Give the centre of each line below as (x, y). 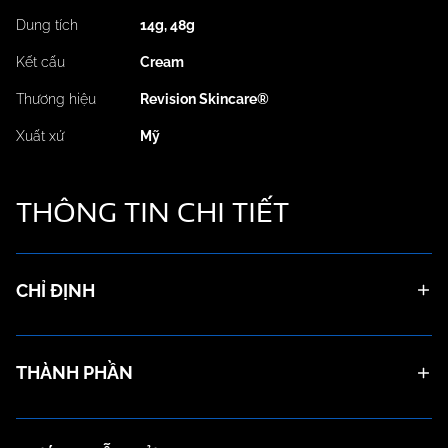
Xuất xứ (40, 136)
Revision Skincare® (204, 99)
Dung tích (47, 25)
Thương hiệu (56, 99)
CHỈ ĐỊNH (55, 290)
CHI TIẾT (233, 211)
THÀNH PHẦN (74, 373)
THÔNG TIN (96, 211)
